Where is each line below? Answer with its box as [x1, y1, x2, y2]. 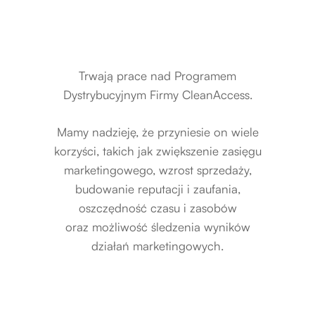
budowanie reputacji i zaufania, [75, 181, 240, 196]
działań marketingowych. [91, 238, 224, 253]
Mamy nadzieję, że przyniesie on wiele [56, 124, 259, 139]
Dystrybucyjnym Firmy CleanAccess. [63, 87, 252, 102]
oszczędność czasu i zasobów [78, 200, 237, 215]
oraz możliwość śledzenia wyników [65, 219, 250, 234]
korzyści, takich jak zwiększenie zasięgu [53, 143, 262, 158]
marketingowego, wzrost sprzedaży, [63, 162, 252, 177]
